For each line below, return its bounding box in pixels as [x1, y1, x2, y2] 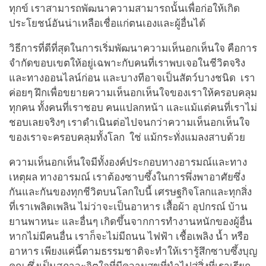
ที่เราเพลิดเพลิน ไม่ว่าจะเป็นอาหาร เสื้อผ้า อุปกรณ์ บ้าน [9, 201, 248, 213]
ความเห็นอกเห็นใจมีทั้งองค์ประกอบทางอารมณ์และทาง [9, 157, 247, 169]
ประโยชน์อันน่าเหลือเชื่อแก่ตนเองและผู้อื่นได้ [9, 18, 205, 30]
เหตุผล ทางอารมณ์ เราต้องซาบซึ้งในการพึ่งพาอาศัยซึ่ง [9, 172, 245, 183]
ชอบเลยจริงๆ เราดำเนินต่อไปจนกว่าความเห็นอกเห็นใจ [9, 117, 250, 129]
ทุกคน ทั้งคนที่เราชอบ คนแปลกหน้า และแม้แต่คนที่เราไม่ [9, 102, 257, 114]
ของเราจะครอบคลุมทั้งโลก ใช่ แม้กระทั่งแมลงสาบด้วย [9, 132, 248, 144]
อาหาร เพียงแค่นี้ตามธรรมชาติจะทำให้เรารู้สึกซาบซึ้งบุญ [9, 246, 257, 258]
